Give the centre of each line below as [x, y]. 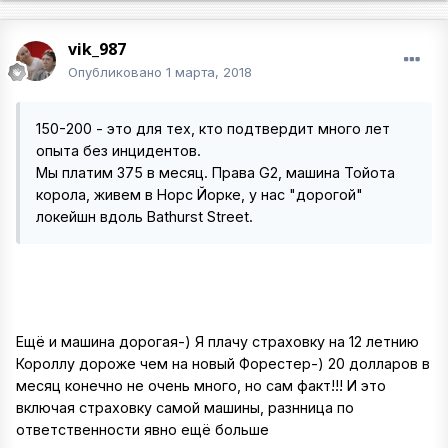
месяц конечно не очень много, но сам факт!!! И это [201, 386]
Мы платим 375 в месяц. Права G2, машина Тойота [215, 173]
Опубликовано [117, 72]
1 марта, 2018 [209, 72]
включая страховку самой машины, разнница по [185, 408]
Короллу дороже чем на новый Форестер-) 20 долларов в [223, 364]
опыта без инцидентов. [118, 151]
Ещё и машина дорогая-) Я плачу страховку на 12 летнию [217, 342]
